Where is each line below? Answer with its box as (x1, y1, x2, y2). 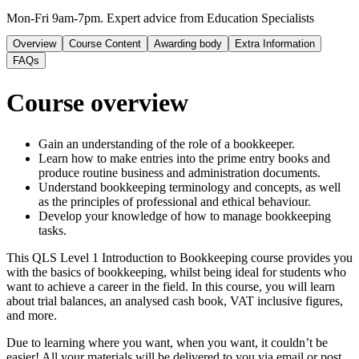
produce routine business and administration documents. (38, 165, 321, 179)
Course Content (69, 37, 141, 50)
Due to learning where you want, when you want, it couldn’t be (6, 335, 328, 349)
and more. (6, 308, 57, 322)
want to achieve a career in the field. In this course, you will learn (6, 279, 335, 293)
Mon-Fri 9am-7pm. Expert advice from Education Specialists (6, 10, 314, 25)
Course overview (6, 88, 188, 118)
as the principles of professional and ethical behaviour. (38, 194, 311, 208)
